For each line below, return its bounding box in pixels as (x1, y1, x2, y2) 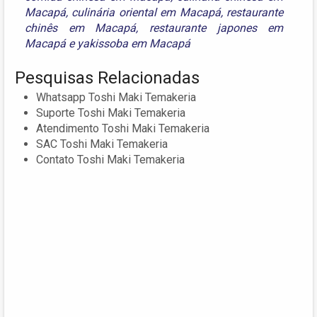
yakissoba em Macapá (77, 36, 190, 50)
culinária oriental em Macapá (71, 5, 221, 19)
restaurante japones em (149, 21, 284, 35)
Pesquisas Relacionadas (15, 67, 200, 88)
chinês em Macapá (25, 21, 137, 35)
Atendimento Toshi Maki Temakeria (36, 121, 209, 135)
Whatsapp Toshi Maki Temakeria (36, 90, 196, 104)
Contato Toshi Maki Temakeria (36, 152, 185, 166)
